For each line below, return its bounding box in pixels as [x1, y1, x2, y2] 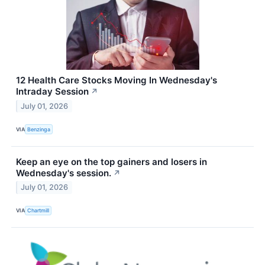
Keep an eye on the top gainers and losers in [16, 156, 207, 167]
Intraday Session [16, 86, 89, 98]
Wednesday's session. [16, 167, 111, 179]
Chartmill [27, 207, 50, 214]
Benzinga [27, 125, 51, 132]
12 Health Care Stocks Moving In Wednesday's [16, 75, 217, 86]
